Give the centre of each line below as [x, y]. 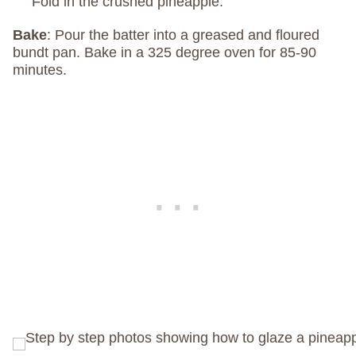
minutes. [42, 70]
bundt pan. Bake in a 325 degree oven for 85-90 [164, 53]
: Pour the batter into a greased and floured [183, 35]
